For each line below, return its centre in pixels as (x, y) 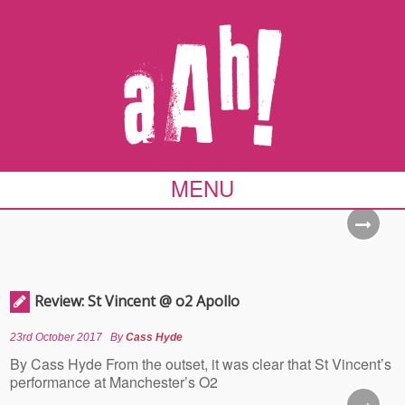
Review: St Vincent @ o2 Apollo (137, 301)
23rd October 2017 (57, 337)
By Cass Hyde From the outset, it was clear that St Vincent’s (201, 364)
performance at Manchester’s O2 (114, 382)
